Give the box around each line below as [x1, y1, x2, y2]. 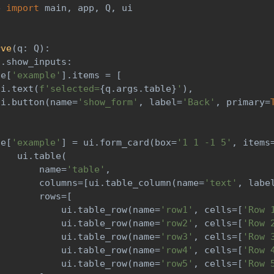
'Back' [182, 97, 215, 108]
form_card [100, 137, 149, 149]
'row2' [160, 218, 193, 229]
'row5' [160, 258, 193, 270]
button [12, 97, 45, 108]
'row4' [160, 245, 193, 256]
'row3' [160, 231, 193, 243]
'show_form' [78, 97, 138, 108]
